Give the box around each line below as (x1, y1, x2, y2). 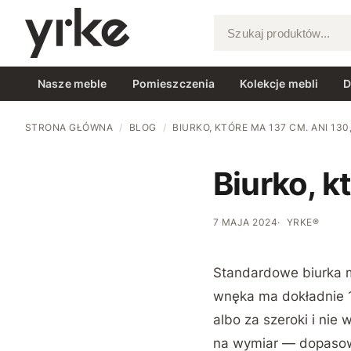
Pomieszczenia (132, 76, 215, 90)
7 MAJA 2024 (213, 216, 278, 228)
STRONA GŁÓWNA (25, 121, 114, 133)
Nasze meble (38, 76, 107, 90)
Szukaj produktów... (214, 33, 323, 49)
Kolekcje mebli (240, 76, 319, 90)
